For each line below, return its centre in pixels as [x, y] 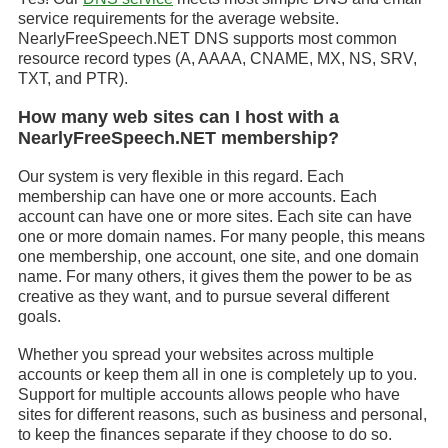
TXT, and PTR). [73, 78]
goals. [39, 316]
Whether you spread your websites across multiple [196, 354]
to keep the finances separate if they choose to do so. [205, 434]
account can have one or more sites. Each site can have [215, 216]
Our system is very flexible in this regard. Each [181, 176]
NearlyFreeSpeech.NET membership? [178, 138]
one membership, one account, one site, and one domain [218, 256]
